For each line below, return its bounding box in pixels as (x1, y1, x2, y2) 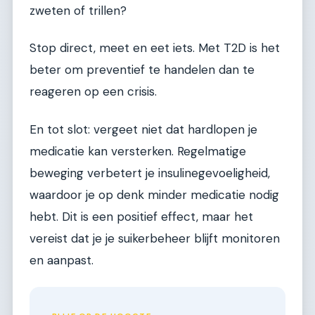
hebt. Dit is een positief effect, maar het (30, 208, 253, 224)
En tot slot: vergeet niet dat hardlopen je (30, 121, 257, 137)
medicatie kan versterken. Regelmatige (30, 143, 246, 159)
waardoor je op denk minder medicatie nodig (30, 186, 279, 202)
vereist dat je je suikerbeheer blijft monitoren (30, 230, 280, 246)
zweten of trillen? (30, 2, 127, 18)
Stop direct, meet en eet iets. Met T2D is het (30, 40, 280, 56)
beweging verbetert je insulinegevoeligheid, (30, 165, 270, 181)
